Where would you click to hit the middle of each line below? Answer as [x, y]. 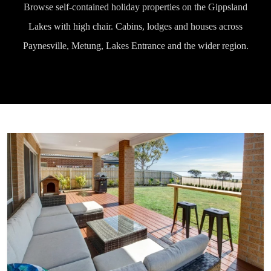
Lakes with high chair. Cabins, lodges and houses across [135, 26]
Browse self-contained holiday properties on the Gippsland [135, 7]
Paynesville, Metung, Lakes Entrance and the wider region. [135, 46]
